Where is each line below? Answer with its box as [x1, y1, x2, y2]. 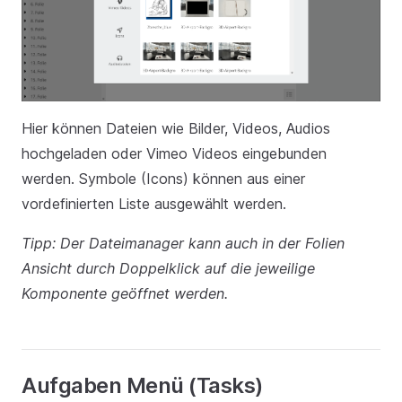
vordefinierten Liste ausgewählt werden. [22, 194, 286, 213]
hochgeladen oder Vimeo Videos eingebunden [22, 144, 327, 162]
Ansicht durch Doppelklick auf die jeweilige [22, 258, 315, 277]
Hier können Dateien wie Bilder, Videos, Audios [22, 118, 330, 137]
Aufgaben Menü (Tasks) [22, 371, 263, 398]
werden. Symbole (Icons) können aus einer [22, 169, 305, 188]
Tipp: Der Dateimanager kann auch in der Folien [22, 233, 345, 252]
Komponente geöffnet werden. [22, 284, 228, 302]
